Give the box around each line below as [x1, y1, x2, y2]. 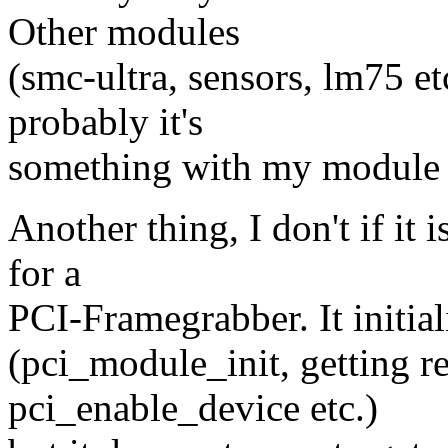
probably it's [8, 100, 203, 144]
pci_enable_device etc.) [8, 386, 378, 430]
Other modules [8, 10, 240, 54]
